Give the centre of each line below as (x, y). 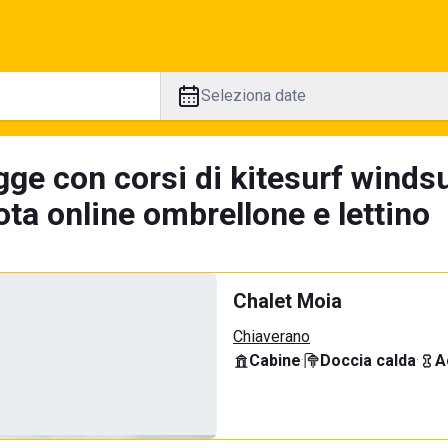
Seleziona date (253, 95)
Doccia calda (368, 360)
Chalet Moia (287, 301)
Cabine (275, 360)
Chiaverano (271, 336)
